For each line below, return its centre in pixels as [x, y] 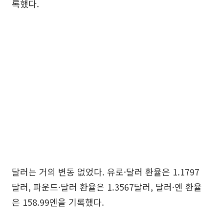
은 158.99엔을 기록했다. [58, 202]
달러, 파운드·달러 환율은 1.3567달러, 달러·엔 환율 [107, 187]
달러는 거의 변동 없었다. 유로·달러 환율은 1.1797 [106, 172]
